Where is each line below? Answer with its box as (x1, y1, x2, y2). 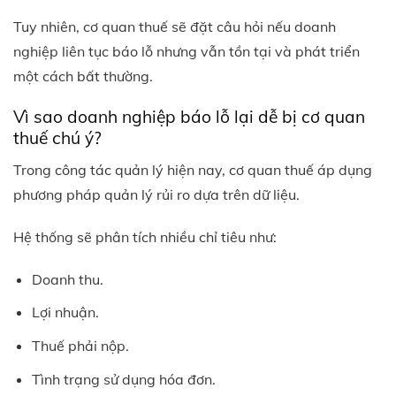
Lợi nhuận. (31, 303, 99, 322)
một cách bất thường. (13, 67, 153, 86)
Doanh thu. (31, 270, 103, 288)
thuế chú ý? (13, 127, 102, 149)
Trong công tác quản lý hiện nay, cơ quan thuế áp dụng (13, 160, 372, 179)
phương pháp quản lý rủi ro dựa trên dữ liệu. (13, 185, 300, 203)
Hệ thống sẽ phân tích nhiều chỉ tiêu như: (13, 227, 277, 246)
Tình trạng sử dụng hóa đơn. (31, 369, 216, 388)
